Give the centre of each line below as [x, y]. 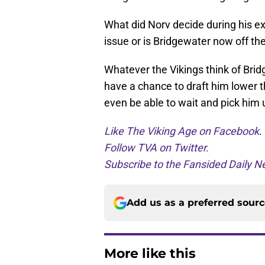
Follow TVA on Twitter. [156, 148]
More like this [150, 254]
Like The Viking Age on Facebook [182, 131]
